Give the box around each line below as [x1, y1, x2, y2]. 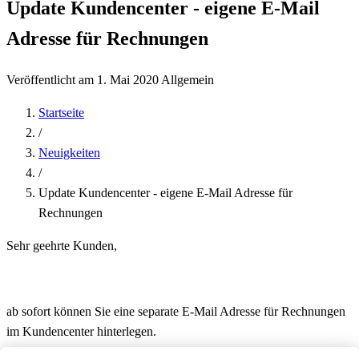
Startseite [38, 105, 84, 119]
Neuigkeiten [38, 145, 100, 159]
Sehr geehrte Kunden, [6, 238, 117, 252]
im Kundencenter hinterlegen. [6, 324, 156, 338]
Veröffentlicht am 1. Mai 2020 [6, 72, 161, 87]
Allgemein [161, 72, 214, 87]
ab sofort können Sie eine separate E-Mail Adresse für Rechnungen [6, 304, 345, 318]
